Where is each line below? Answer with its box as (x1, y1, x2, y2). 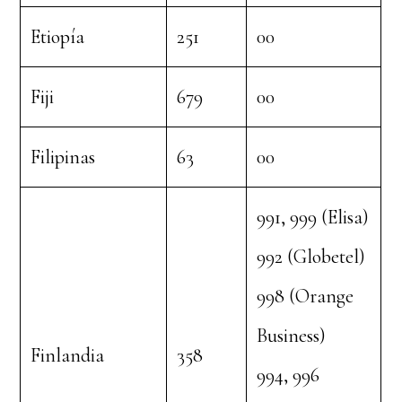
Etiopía (31, 25, 85, 48)
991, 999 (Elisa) (257, 205, 370, 229)
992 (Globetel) (257, 245, 366, 268)
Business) (257, 324, 327, 347)
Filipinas (31, 145, 96, 169)
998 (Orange (257, 284, 354, 308)
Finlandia (31, 344, 105, 367)
